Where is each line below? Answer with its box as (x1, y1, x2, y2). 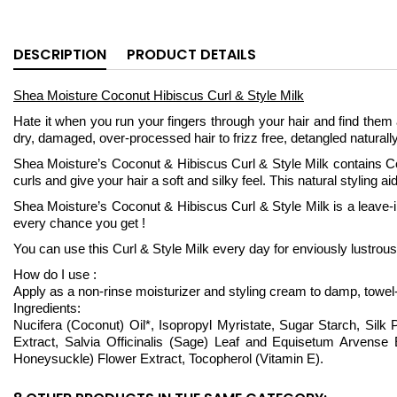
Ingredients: (13, 300, 81, 315)
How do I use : (13, 267, 104, 282)
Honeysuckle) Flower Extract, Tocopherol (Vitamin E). (13, 351, 323, 366)
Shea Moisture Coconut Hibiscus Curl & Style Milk (13, 88, 304, 103)
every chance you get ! (13, 215, 145, 230)
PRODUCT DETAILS (127, 44, 256, 65)
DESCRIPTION (13, 44, 106, 65)
